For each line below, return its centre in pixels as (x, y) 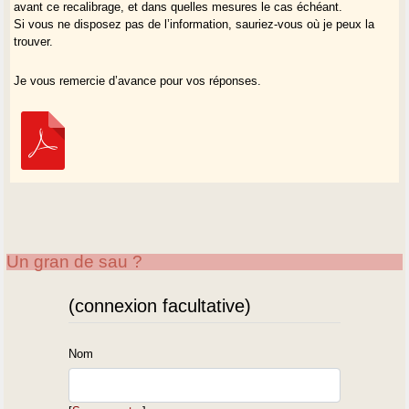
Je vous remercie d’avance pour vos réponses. (138, 80)
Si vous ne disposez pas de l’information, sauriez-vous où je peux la (194, 24)
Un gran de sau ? (75, 261)
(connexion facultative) (160, 305)
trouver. (34, 41)
